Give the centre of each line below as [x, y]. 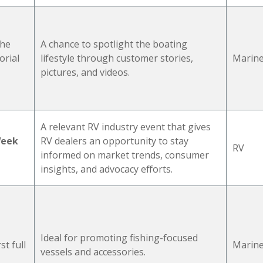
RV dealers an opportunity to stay [114, 141]
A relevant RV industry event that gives [126, 127]
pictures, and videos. [85, 72]
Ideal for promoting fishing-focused [119, 237]
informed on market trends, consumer [125, 155]
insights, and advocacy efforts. [107, 169]
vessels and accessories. [93, 252]
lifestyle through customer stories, [117, 58]
